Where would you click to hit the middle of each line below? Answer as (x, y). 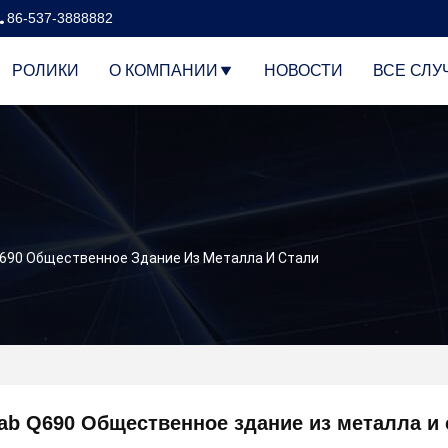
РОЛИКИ (45, 71)
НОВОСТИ (303, 71)
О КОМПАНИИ (163, 71)
